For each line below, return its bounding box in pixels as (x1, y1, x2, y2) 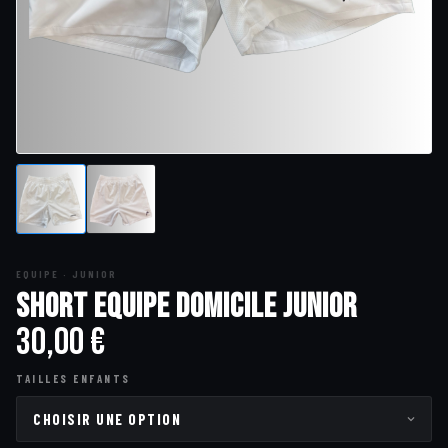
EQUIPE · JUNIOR (16, 267, 117, 280)
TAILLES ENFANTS (16, 371, 131, 385)
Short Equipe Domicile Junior (16, 285, 357, 327)
